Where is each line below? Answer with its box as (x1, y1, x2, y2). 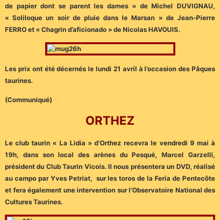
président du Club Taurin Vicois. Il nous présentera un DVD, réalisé (5, 163, 215, 171)
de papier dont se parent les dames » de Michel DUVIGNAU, (5, 2, 215, 10)
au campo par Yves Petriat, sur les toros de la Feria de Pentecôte (5, 174, 215, 183)
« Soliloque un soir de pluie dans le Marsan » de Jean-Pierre (5, 14, 215, 22)
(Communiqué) (5, 95, 52, 104)
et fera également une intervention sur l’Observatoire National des (5, 186, 215, 194)
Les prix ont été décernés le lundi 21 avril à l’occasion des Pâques (5, 65, 215, 73)
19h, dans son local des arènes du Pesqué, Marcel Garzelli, (5, 151, 215, 159)
